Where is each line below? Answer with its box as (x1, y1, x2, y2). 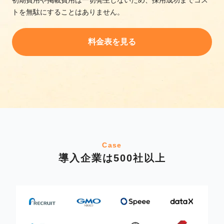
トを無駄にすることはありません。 (12, 7, 124, 16)
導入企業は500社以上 (58, 152, 166, 163)
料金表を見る (88, 37, 136, 46)
